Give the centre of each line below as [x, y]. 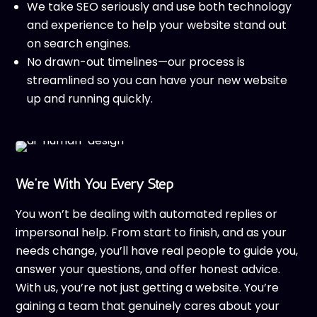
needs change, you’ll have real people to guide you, [157, 251]
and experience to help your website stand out [157, 25]
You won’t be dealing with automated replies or [147, 214]
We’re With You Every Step [95, 184]
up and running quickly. [90, 99]
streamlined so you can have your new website [157, 80]
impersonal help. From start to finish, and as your [151, 232]
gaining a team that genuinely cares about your [148, 306]
